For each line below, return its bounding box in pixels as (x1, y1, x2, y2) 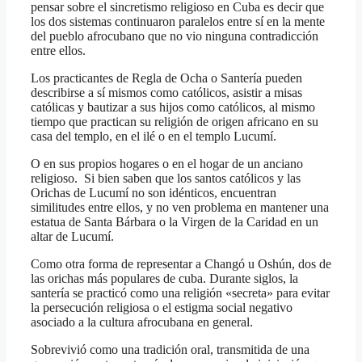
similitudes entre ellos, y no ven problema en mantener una (31, 200, 329, 214)
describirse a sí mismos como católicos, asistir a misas (31, 85, 302, 99)
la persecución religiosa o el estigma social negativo (31, 300, 293, 314)
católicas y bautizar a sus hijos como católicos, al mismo (31, 99, 315, 114)
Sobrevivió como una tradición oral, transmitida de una (31, 342, 309, 356)
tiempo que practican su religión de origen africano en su (31, 114, 318, 128)
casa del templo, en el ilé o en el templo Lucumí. (31, 128, 276, 143)
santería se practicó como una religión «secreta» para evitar (31, 285, 330, 300)
